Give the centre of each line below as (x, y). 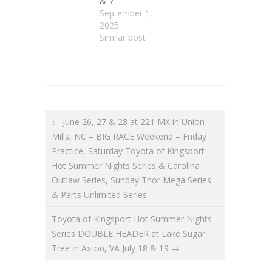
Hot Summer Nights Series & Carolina (126, 165)
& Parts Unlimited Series (99, 194)
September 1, (126, 13)
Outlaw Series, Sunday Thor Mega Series (131, 180)
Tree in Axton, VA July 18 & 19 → (116, 248)
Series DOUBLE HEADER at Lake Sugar (128, 233)
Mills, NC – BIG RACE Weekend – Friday (129, 136)
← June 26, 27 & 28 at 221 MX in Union (128, 121)
